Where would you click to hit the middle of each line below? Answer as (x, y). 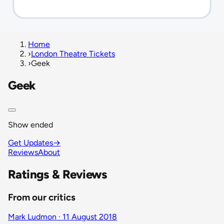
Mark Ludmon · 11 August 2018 (62, 217)
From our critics (42, 197)
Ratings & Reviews (58, 174)
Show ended (30, 124)
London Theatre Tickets (73, 54)
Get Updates (30, 142)
